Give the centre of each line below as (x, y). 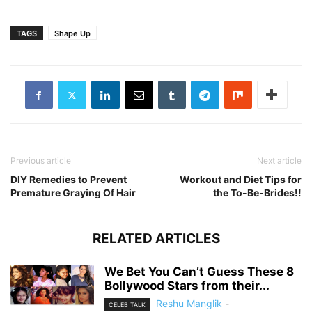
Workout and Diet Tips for (241, 180)
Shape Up (72, 34)
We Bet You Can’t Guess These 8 (199, 272)
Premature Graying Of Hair (73, 193)
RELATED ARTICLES (156, 239)
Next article (279, 161)
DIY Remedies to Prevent (69, 180)
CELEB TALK (127, 305)
